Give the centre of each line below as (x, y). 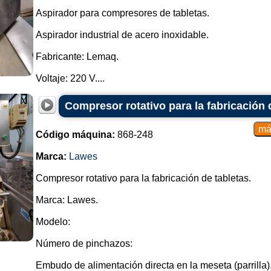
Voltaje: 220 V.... (70, 78)
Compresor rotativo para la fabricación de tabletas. (143, 178)
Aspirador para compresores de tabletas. (122, 13)
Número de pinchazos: (84, 243)
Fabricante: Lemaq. (77, 57)
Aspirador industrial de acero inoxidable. (122, 35)
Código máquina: (75, 135)
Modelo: (53, 222)
